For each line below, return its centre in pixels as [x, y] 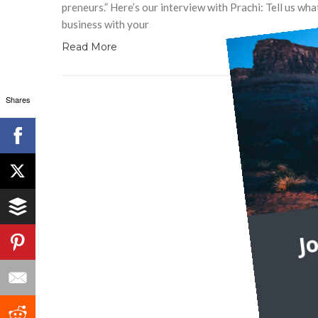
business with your [105, 24]
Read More [89, 46]
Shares [18, 99]
